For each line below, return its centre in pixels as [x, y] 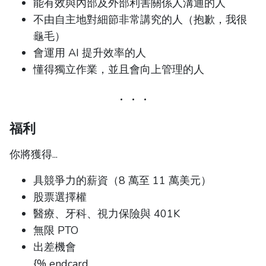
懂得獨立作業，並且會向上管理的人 [119, 69]
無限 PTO [56, 230]
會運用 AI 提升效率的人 [90, 53]
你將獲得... [34, 154]
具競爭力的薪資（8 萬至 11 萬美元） [122, 180]
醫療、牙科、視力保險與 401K [107, 213]
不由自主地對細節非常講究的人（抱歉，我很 [140, 19]
